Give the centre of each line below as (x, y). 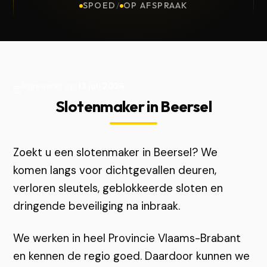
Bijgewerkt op (50, 86)
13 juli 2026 (102, 86)
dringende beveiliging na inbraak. (97, 206)
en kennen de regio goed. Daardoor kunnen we (132, 256)
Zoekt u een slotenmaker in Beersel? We (116, 152)
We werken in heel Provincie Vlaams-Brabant (127, 238)
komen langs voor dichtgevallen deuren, (115, 170)
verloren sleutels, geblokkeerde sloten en (118, 188)
